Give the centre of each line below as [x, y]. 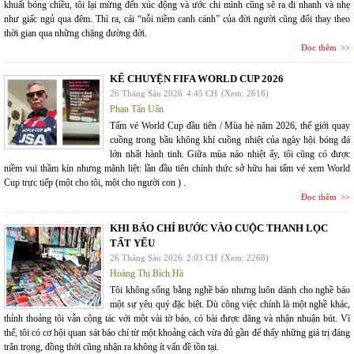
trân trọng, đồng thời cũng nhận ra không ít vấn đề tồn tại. [111, 347]
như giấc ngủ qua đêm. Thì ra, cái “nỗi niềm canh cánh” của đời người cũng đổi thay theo [177, 19]
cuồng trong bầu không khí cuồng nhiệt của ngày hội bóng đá [230, 140]
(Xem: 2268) [245, 258]
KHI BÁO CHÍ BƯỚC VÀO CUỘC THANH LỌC [219, 228]
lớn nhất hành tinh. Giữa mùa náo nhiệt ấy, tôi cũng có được [230, 154]
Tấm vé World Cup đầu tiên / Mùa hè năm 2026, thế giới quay [230, 126]
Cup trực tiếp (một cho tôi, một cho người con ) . [95, 183]
